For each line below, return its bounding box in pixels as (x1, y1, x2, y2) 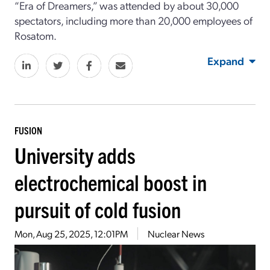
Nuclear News (148, 227, 204, 240)
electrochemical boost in (14, 168, 207, 196)
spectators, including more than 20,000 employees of (14, 13, 253, 28)
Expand (207, 54, 244, 68)
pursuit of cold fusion (14, 195, 181, 223)
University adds (14, 141, 136, 169)
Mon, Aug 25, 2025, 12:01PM (14, 227, 128, 240)
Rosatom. (14, 28, 57, 43)
